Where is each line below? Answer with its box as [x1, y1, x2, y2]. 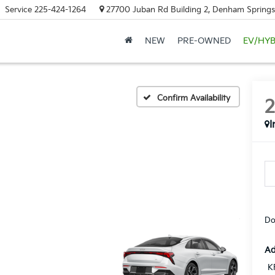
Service [4, 4, 32, 15]
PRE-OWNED [177, 36, 231, 47]
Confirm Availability [157, 93, 230, 103]
